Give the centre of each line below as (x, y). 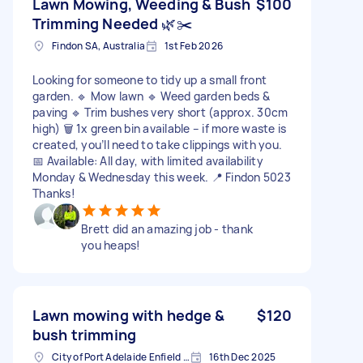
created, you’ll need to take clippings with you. (157, 144)
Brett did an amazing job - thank (167, 228)
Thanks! (54, 193)
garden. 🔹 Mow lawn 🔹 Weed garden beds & (151, 96)
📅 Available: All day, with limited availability (148, 160)
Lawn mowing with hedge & (129, 315)
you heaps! (111, 245)
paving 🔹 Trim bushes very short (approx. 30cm (160, 112)
